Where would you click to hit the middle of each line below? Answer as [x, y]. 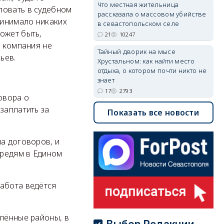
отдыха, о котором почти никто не [152, 70]
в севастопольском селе [138, 23]
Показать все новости [153, 112]
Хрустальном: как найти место [146, 61]
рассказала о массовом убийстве [152, 14]
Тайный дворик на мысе [136, 51]
